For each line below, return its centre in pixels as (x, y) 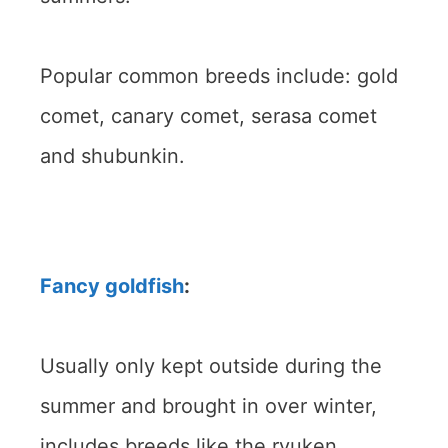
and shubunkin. (112, 155)
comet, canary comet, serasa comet (208, 115)
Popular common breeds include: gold (219, 75)
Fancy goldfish (112, 285)
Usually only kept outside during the (211, 365)
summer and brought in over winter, (208, 405)
